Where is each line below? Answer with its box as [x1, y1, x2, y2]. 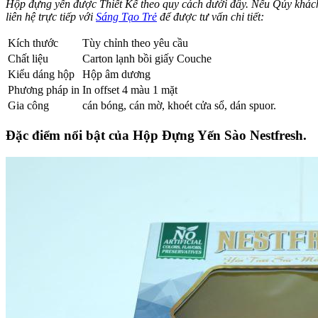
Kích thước [8, 37, 58, 50]
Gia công [8, 99, 49, 112]
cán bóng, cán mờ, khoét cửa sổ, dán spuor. [82, 99, 276, 112]
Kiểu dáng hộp [8, 68, 75, 81]
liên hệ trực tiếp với [6, 11, 96, 23]
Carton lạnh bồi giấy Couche [82, 53, 212, 65]
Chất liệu [8, 53, 48, 65]
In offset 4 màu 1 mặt [82, 84, 177, 97]
